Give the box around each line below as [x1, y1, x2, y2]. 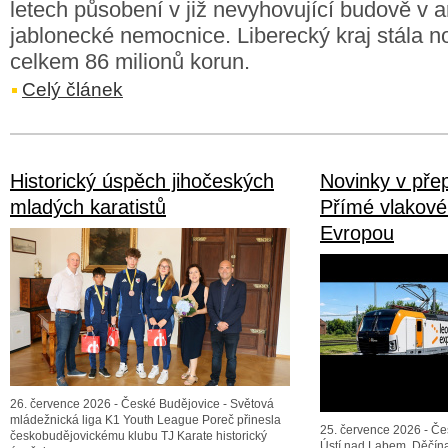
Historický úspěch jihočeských [10, 170, 274, 192]
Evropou [320, 222, 394, 244]
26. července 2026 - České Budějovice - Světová [10, 397, 274, 411]
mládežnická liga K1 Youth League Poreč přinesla [10, 413, 281, 427]
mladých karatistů [10, 196, 166, 218]
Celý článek [22, 79, 123, 100]
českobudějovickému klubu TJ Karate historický [10, 429, 267, 443]
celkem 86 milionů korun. [10, 49, 250, 74]
